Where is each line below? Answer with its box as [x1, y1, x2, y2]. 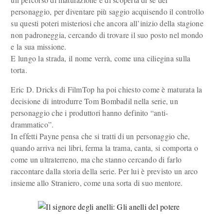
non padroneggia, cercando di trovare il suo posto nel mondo [11, 30, 203, 40]
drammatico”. [11, 119, 56, 129]
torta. [11, 65, 27, 75]
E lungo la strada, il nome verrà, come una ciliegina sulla [11, 53, 191, 63]
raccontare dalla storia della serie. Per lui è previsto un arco [11, 166, 198, 176]
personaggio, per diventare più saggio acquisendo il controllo [11, 6, 204, 17]
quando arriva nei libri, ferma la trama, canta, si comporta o [11, 143, 199, 153]
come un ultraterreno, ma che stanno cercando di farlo [11, 154, 182, 164]
